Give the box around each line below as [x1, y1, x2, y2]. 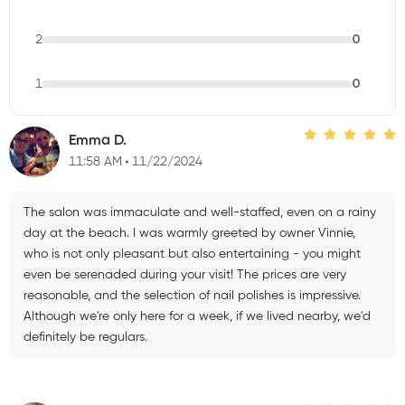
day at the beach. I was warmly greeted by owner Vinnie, [24, 226, 355, 240]
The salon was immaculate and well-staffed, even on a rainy [24, 205, 376, 219]
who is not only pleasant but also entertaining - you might [24, 247, 361, 260]
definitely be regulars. [24, 330, 147, 344]
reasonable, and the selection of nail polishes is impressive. [24, 288, 361, 302]
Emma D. [69, 134, 127, 149]
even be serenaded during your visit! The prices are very [24, 268, 346, 281]
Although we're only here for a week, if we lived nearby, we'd [24, 309, 371, 323]
